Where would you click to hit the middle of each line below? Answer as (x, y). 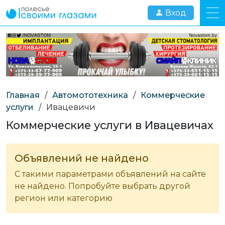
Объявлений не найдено (82, 158)
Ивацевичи (71, 107)
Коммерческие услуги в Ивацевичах (110, 125)
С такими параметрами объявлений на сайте (110, 174)
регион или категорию (64, 198)
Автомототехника (90, 95)
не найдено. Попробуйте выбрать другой (102, 186)
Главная (23, 95)
